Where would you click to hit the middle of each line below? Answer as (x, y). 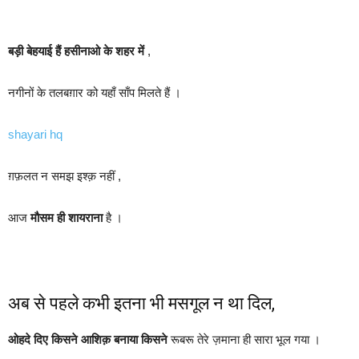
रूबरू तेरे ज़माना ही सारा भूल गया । (244, 339)
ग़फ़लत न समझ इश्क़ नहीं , (65, 175)
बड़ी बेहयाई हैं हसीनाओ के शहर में (76, 50)
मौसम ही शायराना (67, 217)
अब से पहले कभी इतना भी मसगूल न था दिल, (141, 303)
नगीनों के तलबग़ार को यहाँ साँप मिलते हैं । (95, 92)
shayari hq (35, 134)
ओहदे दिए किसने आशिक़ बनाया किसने (88, 339)
